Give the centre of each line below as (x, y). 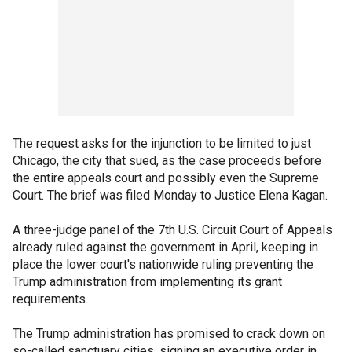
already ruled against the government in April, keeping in (165, 247)
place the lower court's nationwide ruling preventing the (163, 264)
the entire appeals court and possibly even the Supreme (166, 178)
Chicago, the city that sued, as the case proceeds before (167, 161)
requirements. (50, 299)
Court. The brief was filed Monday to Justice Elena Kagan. (170, 195)
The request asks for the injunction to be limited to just (162, 143)
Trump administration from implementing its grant (147, 282)
